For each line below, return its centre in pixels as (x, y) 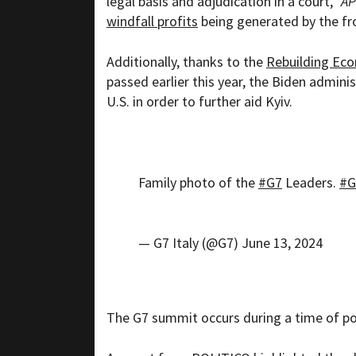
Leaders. (311, 183)
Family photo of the (198, 183)
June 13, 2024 (282, 243)
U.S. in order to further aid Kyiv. (199, 102)
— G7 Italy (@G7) (190, 243)
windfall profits (152, 21)
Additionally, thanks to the (186, 62)
